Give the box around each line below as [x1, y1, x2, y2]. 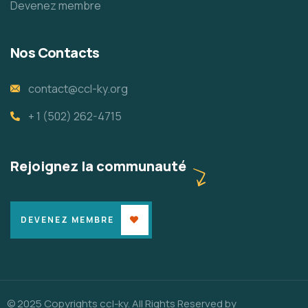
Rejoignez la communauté [10, 156, 186, 175]
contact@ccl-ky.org [27, 80, 128, 96]
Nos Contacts [10, 43, 100, 62]
